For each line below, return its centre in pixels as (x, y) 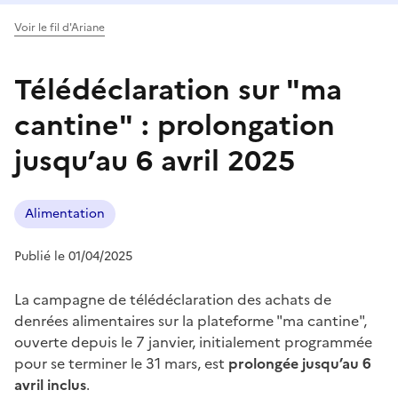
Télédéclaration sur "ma (178, 89)
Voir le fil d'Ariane (60, 27)
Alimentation (65, 213)
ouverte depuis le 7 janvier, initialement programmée (193, 342)
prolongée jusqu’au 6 (300, 363)
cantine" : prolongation (175, 125)
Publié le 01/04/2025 (73, 256)
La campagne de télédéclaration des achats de (173, 299)
